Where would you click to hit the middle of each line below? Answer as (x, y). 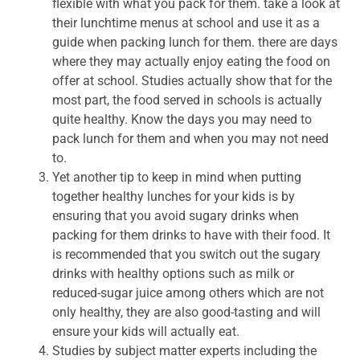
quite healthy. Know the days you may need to (182, 119)
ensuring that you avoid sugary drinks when (176, 215)
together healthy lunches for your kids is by (174, 196)
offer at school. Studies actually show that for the (192, 80)
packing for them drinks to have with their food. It (191, 235)
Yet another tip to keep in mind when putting (177, 177)
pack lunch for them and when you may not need (190, 138)
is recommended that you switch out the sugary (186, 254)
